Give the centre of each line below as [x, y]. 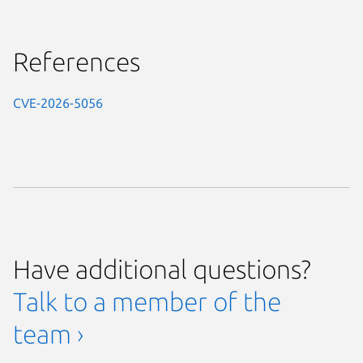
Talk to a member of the [147, 301]
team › [48, 333]
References [77, 61]
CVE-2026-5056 [58, 102]
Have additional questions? [162, 269]
